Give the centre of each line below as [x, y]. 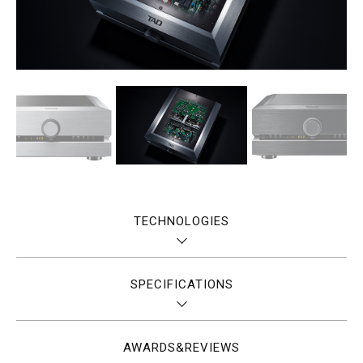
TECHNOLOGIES [181, 221]
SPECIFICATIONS [181, 284]
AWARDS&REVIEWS [181, 347]
